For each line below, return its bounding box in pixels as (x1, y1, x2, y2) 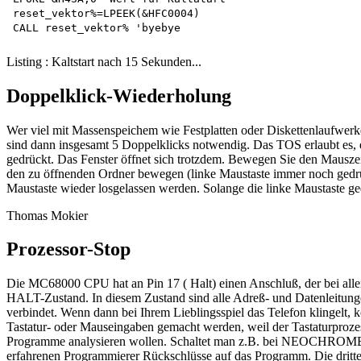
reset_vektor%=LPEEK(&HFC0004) (13, 6, 200, 19)
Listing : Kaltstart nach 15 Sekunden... (6, 54, 201, 68)
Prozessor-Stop (6, 239, 131, 260)
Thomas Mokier (6, 208, 88, 222)
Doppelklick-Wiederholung (6, 85, 231, 106)
